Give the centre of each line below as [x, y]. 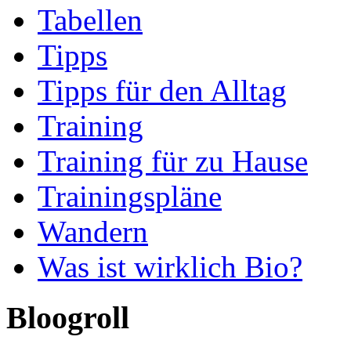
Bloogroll [68, 318]
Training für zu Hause [173, 161]
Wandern [93, 232]
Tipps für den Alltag [162, 91]
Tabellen [90, 20]
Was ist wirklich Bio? [170, 267]
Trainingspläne [130, 197]
